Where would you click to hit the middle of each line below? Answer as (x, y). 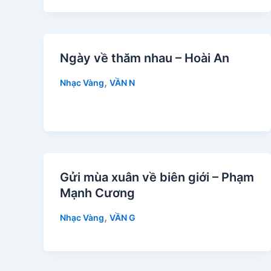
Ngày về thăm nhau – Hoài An (145, 58)
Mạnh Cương (97, 193)
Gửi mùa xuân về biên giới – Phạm (157, 178)
